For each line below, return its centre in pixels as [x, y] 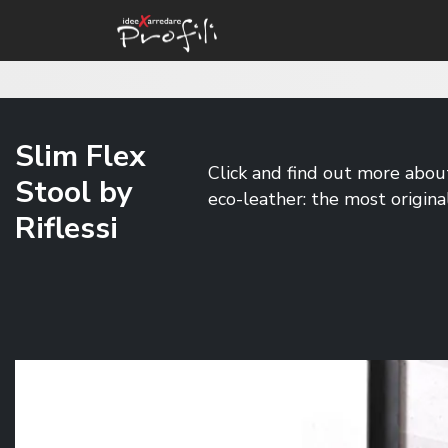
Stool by [74, 192]
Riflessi [66, 228]
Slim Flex [80, 156]
